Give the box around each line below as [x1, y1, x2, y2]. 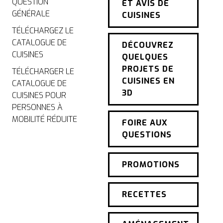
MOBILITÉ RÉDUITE [11, 113, 77, 124]
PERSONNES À [11, 102, 63, 112]
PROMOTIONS [121, 159, 180, 170]
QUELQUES [121, 51, 168, 62]
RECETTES [121, 189, 167, 200]
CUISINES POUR [11, 90, 66, 101]
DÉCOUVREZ [121, 39, 174, 50]
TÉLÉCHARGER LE [11, 66, 74, 77]
